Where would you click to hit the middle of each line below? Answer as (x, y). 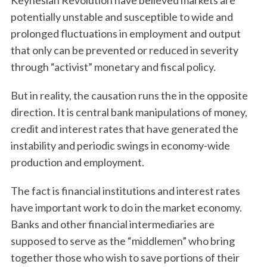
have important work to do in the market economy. (126, 207)
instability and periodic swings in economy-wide (120, 145)
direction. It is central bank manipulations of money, (129, 112)
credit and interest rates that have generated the (124, 129)
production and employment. (77, 162)
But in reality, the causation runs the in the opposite (129, 95)
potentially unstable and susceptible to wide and (122, 17)
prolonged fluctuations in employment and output (125, 33)
